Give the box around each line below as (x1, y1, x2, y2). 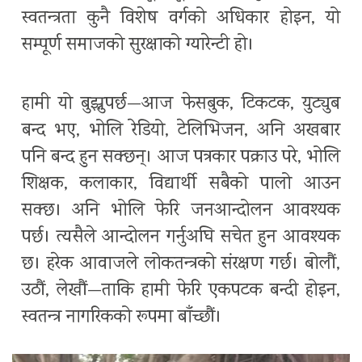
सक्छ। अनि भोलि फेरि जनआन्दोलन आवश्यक (22, 198, 340, 225)
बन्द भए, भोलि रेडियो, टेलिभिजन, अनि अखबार (22, 118, 340, 145)
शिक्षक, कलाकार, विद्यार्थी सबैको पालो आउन (22, 171, 340, 199)
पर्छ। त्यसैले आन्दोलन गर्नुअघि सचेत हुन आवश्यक (22, 225, 340, 252)
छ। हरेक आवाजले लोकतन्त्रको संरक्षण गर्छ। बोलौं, (22, 251, 340, 279)
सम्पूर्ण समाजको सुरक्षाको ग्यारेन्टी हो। (22, 32, 254, 60)
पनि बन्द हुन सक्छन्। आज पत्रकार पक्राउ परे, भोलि (22, 145, 340, 172)
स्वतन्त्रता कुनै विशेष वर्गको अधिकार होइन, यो (22, 6, 340, 33)
